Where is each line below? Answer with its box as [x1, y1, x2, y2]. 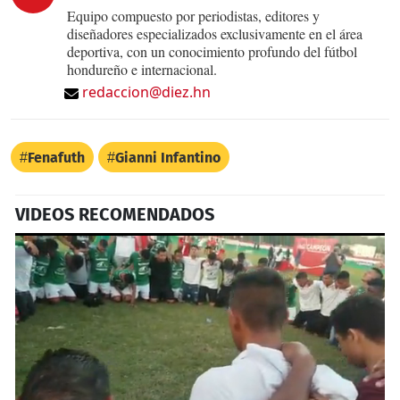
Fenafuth [28, 149, 85, 167]
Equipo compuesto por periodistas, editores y [67, 6, 320, 26]
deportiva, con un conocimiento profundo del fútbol [67, 42, 357, 62]
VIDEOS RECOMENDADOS [15, 204, 214, 226]
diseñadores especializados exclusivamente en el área [67, 24, 362, 44]
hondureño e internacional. [67, 60, 217, 79]
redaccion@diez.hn [82, 82, 211, 103]
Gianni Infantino [115, 149, 221, 167]
